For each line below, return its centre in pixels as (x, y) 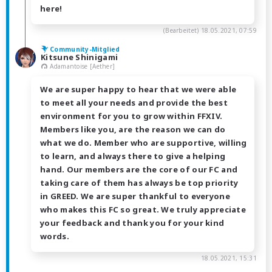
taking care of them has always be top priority (139, 183)
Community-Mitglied (85, 49)
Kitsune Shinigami (80, 57)
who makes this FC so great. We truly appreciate (143, 210)
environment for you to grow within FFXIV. (131, 116)
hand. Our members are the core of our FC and (139, 170)
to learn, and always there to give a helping (133, 156)
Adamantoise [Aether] (83, 66)
